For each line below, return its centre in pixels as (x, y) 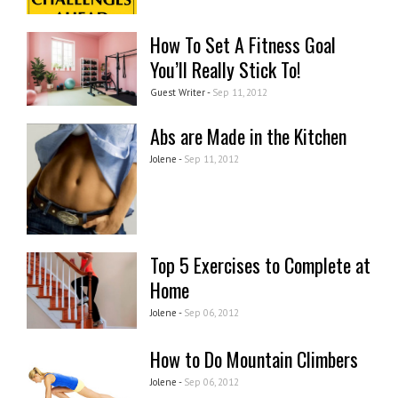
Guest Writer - (180, 92)
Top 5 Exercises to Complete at (261, 265)
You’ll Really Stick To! (226, 69)
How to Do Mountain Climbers (255, 359)
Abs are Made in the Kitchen (249, 136)
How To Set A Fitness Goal (243, 44)
